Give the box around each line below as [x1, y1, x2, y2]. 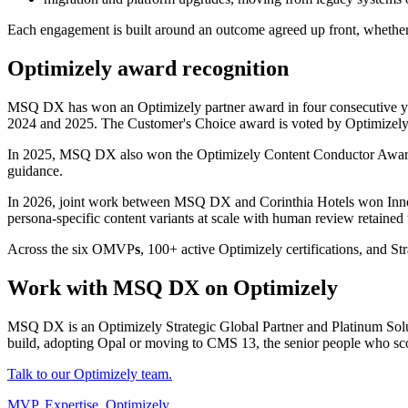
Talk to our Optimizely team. [7, 365, 172, 382]
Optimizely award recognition [7, 56, 289, 81]
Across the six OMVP [7, 241, 135, 258]
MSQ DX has [7, 99, 91, 116]
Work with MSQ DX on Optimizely [7, 275, 338, 300]
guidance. [7, 163, 63, 179]
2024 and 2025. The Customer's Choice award [7, 116, 275, 132]
